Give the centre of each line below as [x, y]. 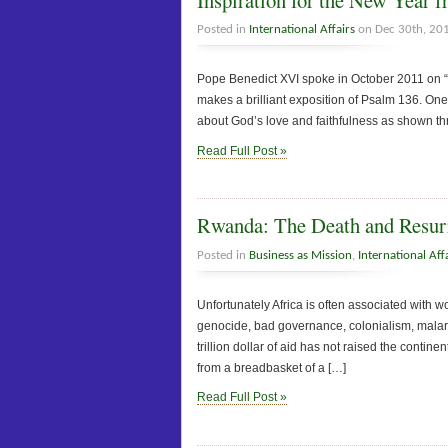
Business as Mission [300, 255]
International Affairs [302, 30]
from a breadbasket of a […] [271, 367]
